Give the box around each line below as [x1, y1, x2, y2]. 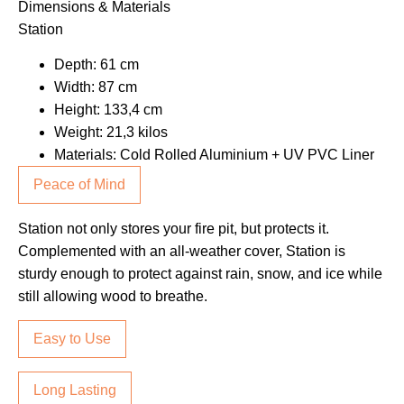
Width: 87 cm [54, 79, 137, 96]
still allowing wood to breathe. [18, 288, 207, 304]
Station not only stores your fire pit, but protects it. [18, 220, 329, 236]
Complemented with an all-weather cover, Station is [18, 243, 345, 259]
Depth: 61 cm [54, 57, 139, 73]
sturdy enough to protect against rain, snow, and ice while [18, 265, 382, 281]
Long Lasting [33, 381, 116, 398]
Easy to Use [33, 331, 111, 347]
